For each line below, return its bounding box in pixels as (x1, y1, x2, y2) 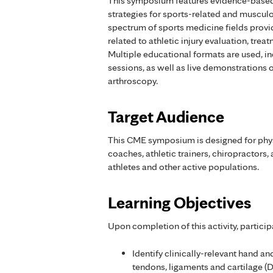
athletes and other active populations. (108, 161, 259, 173)
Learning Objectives (108, 192, 251, 213)
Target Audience (108, 106, 224, 127)
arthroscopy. (108, 75, 158, 87)
